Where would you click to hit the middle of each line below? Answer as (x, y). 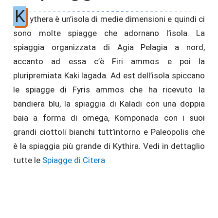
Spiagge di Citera (74, 160)
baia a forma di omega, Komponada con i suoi (109, 118)
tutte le (28, 160)
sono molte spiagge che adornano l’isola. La (109, 33)
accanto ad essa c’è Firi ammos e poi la (109, 61)
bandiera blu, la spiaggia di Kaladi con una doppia (109, 104)
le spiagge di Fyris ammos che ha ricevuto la (109, 90)
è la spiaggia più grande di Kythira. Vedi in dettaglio (109, 146)
